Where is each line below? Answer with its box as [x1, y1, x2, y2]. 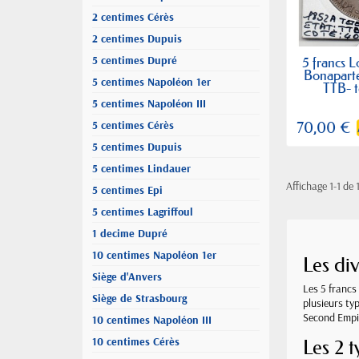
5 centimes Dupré [92, 53, 177, 67]
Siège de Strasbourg [92, 291, 187, 305]
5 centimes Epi [92, 183, 163, 197]
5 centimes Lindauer [92, 161, 191, 175]
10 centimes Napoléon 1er [92, 248, 216, 262]
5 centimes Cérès [92, 118, 174, 132]
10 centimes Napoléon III [92, 313, 212, 327]
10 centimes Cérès [92, 334, 179, 349]
